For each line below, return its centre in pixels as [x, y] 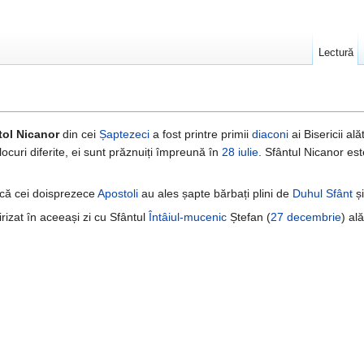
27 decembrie [306, 217]
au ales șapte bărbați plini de [215, 194]
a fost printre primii [201, 134]
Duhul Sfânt [323, 194]
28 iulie [240, 152]
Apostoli [118, 194]
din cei [79, 134]
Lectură [336, 52]
